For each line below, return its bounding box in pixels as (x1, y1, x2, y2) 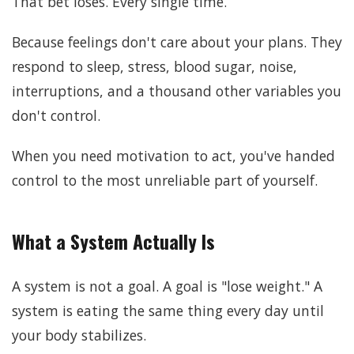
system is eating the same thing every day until (12, 300, 324, 320)
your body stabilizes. (12, 325, 146, 345)
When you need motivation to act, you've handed (12, 145, 335, 165)
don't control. (12, 105, 100, 125)
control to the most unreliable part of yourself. (12, 170, 318, 190)
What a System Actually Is (12, 226, 215, 255)
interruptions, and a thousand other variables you (12, 81, 341, 100)
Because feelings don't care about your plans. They (12, 32, 342, 51)
